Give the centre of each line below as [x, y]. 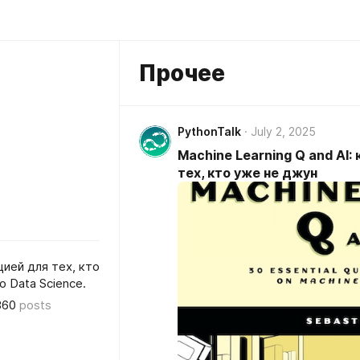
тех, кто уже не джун [247, 173]
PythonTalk [209, 131]
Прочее [182, 73]
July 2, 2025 [283, 131]
